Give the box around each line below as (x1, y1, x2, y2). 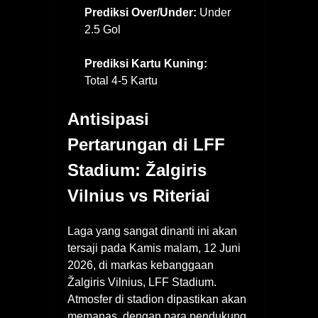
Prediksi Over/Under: (84, 6, 197, 19)
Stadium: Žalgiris (67, 160, 207, 180)
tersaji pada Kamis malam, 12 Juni (67, 242, 241, 255)
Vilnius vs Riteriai (67, 186, 210, 206)
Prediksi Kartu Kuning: (84, 57, 207, 70)
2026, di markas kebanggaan (67, 259, 214, 272)
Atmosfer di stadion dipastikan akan (67, 293, 246, 306)
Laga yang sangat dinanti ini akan (67, 225, 237, 238)
